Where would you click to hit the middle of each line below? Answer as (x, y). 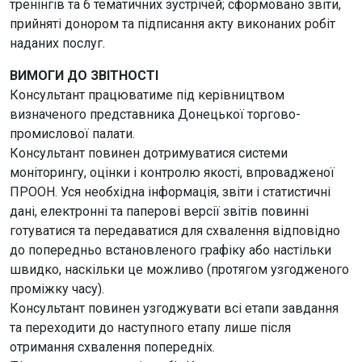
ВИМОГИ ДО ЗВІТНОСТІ (84, 76)
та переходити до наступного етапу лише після (150, 328)
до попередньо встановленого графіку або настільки (170, 250)
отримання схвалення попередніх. (112, 347)
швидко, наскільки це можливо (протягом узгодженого (179, 269)
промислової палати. (72, 134)
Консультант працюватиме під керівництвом (147, 95)
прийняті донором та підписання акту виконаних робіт (173, 24)
